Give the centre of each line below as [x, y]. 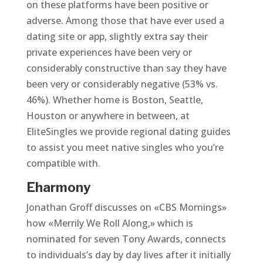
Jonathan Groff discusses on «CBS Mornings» [126, 207]
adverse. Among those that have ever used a [125, 21]
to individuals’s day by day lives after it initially [128, 255]
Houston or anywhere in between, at [108, 116]
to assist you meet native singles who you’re [125, 147]
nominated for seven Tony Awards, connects [126, 239]
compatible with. [63, 163]
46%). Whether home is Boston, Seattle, [114, 100]
